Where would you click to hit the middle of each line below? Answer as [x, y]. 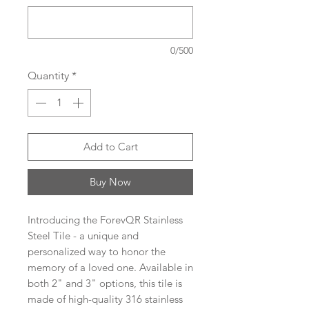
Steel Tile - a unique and [83, 236]
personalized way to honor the [97, 252]
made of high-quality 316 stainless [105, 299]
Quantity [48, 76]
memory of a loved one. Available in [110, 268]
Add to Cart [110, 147]
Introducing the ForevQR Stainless [105, 220]
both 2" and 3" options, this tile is [105, 283]
